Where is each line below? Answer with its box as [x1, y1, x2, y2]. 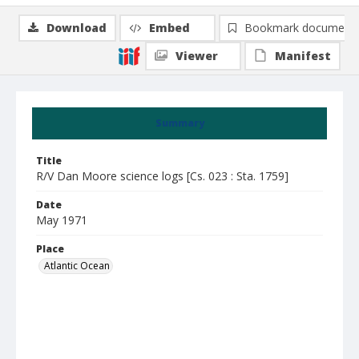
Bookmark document [244, 20, 355, 35]
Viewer [175, 48, 218, 63]
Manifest [275, 48, 331, 63]
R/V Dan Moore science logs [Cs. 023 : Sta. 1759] [36, 168, 288, 184]
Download [46, 20, 107, 35]
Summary [155, 116, 204, 130]
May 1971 [36, 212, 87, 228]
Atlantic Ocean [44, 259, 110, 272]
